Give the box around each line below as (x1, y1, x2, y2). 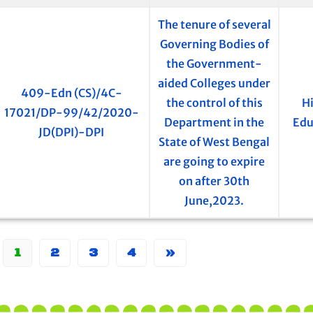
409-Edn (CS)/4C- (20, 86, 122, 101)
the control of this (166, 96, 263, 110)
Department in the (164, 115, 264, 130)
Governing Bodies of (159, 37, 269, 52)
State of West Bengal (159, 135, 270, 150)
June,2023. (184, 194, 244, 208)
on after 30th (179, 174, 249, 189)
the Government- (166, 57, 262, 71)
